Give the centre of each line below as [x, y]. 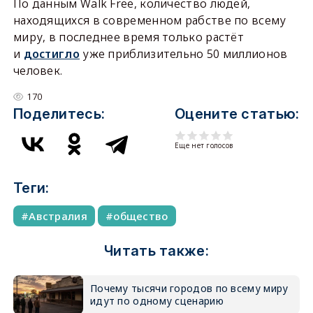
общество [141, 216]
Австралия [58, 216]
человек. [38, 70]
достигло [51, 53]
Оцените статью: [237, 114]
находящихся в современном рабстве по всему [150, 20]
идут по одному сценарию [156, 300]
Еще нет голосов [204, 145]
